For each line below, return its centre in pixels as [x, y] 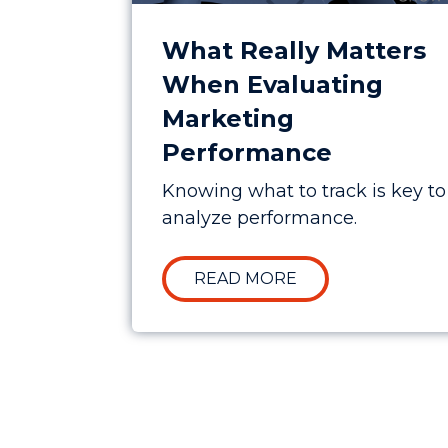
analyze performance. [259, 217]
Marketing [228, 118]
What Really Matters [294, 50]
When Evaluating [272, 84]
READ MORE [245, 278]
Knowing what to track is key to [304, 190]
